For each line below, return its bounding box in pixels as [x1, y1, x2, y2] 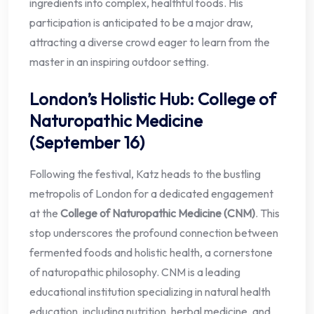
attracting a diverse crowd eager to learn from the [29, 35, 270, 50]
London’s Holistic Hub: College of [29, 88, 276, 110]
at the [29, 206, 60, 221]
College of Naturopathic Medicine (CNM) [60, 206, 255, 221]
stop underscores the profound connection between [29, 226, 278, 240]
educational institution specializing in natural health [29, 285, 271, 299]
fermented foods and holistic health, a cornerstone [29, 245, 273, 260]
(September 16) [29, 132, 144, 153]
